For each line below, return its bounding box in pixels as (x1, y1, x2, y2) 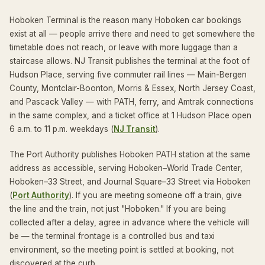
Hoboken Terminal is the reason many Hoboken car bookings (9, 15, 241, 25)
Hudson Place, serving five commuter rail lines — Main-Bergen (9, 70, 247, 79)
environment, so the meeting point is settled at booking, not (9, 245, 234, 254)
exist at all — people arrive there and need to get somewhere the (9, 29, 255, 38)
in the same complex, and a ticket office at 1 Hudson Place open (9, 111, 251, 120)
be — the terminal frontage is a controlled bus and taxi (9, 231, 215, 241)
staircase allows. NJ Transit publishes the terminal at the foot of (9, 56, 250, 66)
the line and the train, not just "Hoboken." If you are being (9, 204, 226, 214)
